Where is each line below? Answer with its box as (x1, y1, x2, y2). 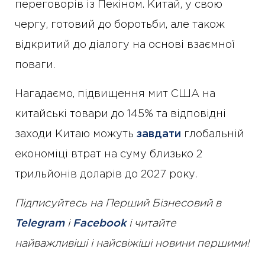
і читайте (126, 219, 176, 229)
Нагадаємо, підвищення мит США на (15, 89, 215, 99)
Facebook (73, 219, 126, 229)
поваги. (15, 60, 55, 70)
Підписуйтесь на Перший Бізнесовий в (15, 199, 221, 209)
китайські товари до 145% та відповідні (15, 109, 226, 119)
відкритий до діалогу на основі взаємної (15, 40, 234, 50)
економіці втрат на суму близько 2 (15, 150, 202, 160)
